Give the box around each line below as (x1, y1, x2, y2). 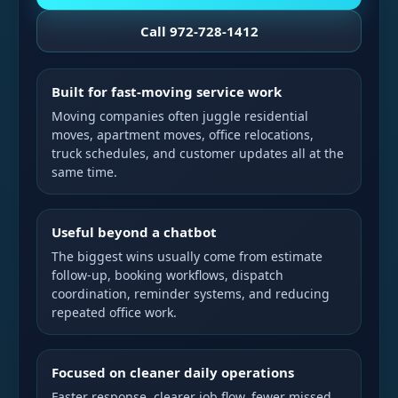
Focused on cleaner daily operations (52, 363, 294, 381)
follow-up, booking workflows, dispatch (52, 267, 283, 283)
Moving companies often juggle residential (52, 107, 308, 124)
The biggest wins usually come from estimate (52, 248, 322, 265)
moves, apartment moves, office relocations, (52, 126, 314, 143)
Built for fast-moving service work (52, 83, 282, 100)
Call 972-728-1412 (139, 22, 259, 40)
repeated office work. (52, 304, 177, 321)
